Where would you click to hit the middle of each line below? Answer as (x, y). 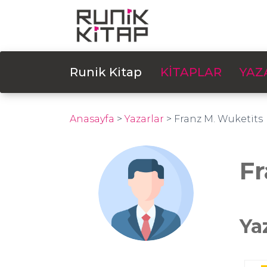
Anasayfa (92, 119)
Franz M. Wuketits (218, 119)
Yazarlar (144, 119)
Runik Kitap (106, 72)
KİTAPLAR (191, 72)
